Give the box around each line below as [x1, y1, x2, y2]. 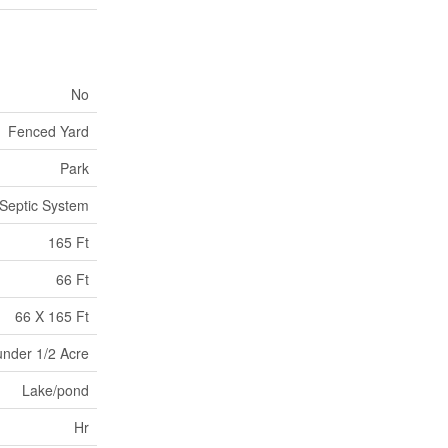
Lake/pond [22, 379, 89, 400]
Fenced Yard [8, 120, 89, 141]
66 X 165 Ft [15, 305, 89, 326]
